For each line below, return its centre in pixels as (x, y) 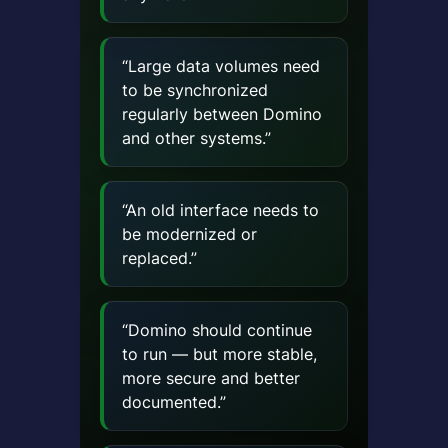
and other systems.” (196, 138)
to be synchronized (194, 90)
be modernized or (189, 234)
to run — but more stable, (219, 354)
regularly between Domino (221, 114)
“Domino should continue (216, 330)
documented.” (173, 402)
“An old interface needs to (220, 210)
